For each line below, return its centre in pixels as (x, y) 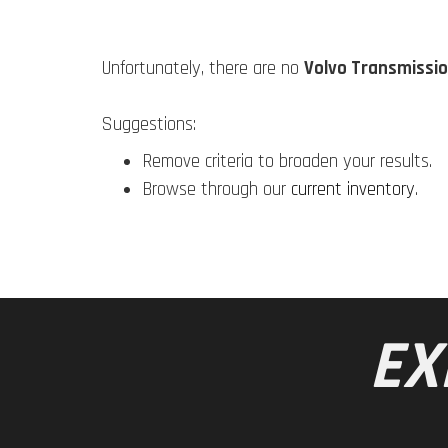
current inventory (353, 190)
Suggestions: (149, 124)
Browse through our (216, 190)
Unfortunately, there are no (203, 68)
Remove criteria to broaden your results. (287, 162)
